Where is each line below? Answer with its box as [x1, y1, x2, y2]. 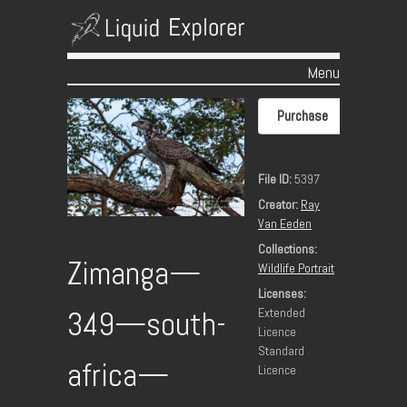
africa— [67, 355, 169, 396]
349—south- [67, 304, 226, 345]
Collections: [258, 241, 317, 257]
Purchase [277, 106, 328, 125]
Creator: [258, 196, 298, 213]
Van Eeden [258, 215, 312, 232]
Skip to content [67, 87, 143, 104]
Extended [258, 304, 305, 321]
